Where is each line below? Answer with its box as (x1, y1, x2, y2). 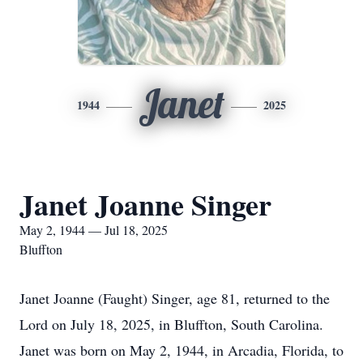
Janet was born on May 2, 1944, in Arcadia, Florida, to (19, 340, 344, 360)
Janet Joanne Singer (19, 183, 271, 225)
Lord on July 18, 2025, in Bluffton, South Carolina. (19, 314, 323, 334)
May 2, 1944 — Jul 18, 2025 (19, 221, 168, 238)
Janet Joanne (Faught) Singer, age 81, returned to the (19, 288, 330, 308)
